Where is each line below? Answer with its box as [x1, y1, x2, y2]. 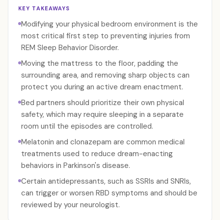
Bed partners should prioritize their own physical [21, 98, 184, 108]
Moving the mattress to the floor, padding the [21, 58, 178, 68]
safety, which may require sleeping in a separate [21, 110, 184, 119]
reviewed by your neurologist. [21, 200, 120, 210]
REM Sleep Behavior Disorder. [21, 43, 119, 53]
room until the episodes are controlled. [21, 121, 153, 131]
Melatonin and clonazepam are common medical [21, 137, 185, 147]
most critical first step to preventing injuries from [21, 31, 190, 41]
